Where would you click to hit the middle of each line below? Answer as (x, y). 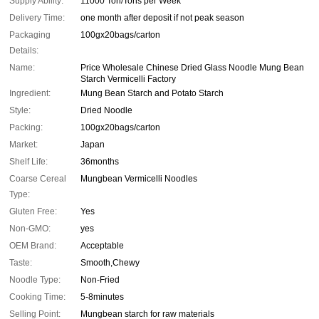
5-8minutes (102, 297)
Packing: (26, 128)
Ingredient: (30, 94)
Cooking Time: (37, 297)
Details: (24, 51)
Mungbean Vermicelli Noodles (139, 179)
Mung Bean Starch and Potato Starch (152, 94)
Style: (20, 111)
